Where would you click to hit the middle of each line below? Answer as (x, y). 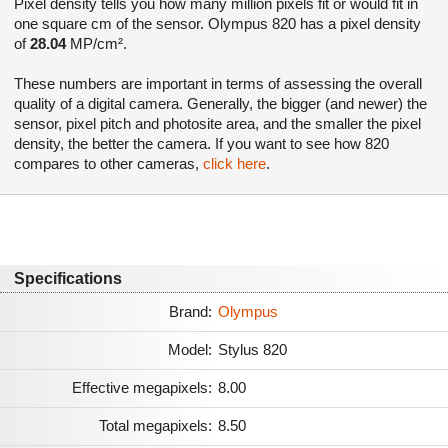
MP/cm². (96, 43)
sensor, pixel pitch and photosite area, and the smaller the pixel (217, 123)
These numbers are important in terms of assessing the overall (218, 83)
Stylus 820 (252, 349)
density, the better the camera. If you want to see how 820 (201, 143)
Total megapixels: (155, 425)
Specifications (68, 278)
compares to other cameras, (108, 163)
